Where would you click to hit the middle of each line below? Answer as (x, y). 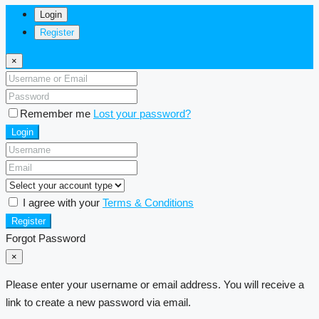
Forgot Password (46, 238)
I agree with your (63, 202)
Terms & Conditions (148, 202)
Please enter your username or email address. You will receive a (155, 284)
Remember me (57, 113)
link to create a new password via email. (98, 302)
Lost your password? (142, 113)
